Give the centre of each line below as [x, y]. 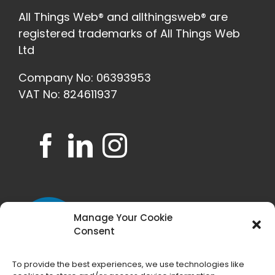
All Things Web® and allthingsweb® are [123, 17]
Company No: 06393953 [85, 78]
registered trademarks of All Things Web [129, 34]
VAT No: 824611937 [68, 95]
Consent [94, 231]
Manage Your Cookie [123, 218]
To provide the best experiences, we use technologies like [128, 264]
